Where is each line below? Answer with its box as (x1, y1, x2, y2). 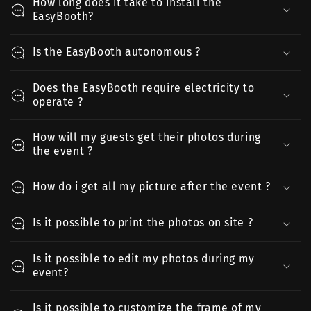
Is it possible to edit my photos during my (32, 252, 255, 265)
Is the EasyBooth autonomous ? (32, 45, 201, 58)
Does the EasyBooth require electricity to (32, 81, 255, 94)
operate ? (32, 95, 83, 108)
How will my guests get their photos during (32, 131, 261, 144)
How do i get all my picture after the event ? (32, 180, 271, 193)
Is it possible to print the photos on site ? (32, 216, 253, 229)
